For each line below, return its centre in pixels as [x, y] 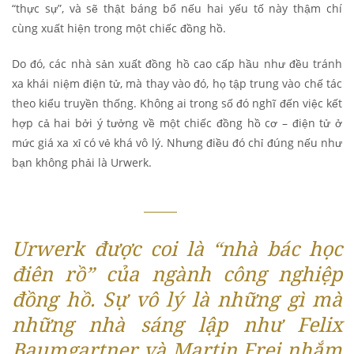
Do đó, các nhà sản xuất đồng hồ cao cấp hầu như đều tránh [177, 63]
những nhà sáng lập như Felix [177, 324]
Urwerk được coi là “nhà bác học [177, 248]
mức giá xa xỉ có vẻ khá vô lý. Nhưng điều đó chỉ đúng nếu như [177, 142]
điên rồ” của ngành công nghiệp [177, 273]
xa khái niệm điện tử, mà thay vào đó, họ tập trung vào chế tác [177, 83]
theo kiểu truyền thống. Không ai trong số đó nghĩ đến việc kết [177, 103]
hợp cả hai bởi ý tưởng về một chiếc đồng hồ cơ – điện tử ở [177, 122]
